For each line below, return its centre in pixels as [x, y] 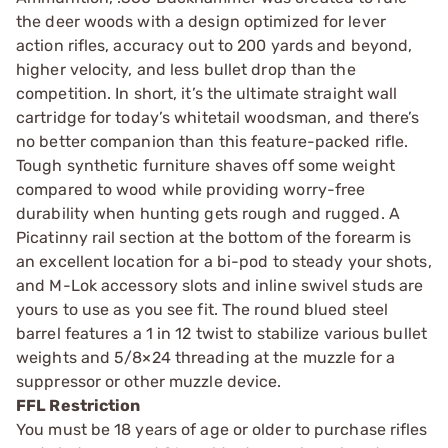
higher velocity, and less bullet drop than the [186, 69]
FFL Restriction [78, 405]
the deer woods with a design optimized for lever [201, 21]
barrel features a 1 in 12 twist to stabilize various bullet [221, 333]
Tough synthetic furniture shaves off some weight [205, 165]
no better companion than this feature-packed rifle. [212, 141]
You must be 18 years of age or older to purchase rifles [222, 429]
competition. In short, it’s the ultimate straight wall [207, 93]
